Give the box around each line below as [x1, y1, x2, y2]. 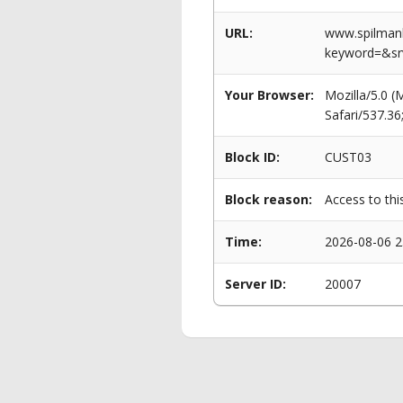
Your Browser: [225, 86, 314, 103]
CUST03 [325, 148, 372, 166]
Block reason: [225, 191, 312, 208]
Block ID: [225, 148, 280, 166]
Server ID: [225, 275, 286, 292]
